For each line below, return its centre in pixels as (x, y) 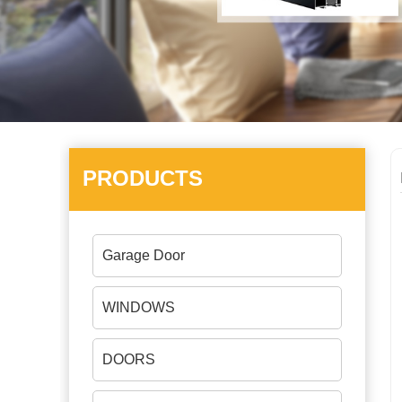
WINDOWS (139, 307)
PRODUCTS (143, 178)
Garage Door (144, 255)
